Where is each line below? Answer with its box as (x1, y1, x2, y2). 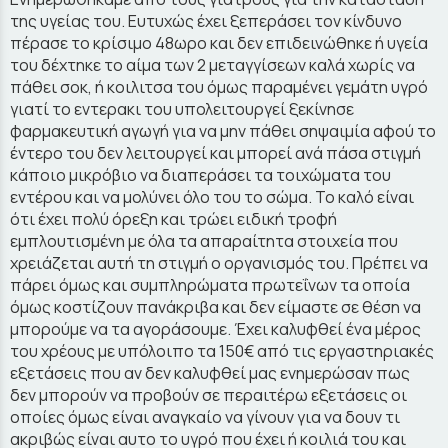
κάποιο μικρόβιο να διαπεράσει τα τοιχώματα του (10, 164, 391, 186)
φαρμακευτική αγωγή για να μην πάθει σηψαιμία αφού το (10, 120, 436, 142)
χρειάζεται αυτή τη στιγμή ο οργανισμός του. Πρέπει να (10, 252, 428, 274)
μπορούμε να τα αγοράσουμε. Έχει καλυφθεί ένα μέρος (10, 318, 421, 340)
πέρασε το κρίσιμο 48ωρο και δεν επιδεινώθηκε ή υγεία (10, 32, 428, 54)
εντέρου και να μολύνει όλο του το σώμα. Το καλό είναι (10, 186, 414, 208)
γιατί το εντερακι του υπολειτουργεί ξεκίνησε (10, 98, 354, 120)
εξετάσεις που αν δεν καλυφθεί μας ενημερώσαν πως (10, 362, 410, 384)
